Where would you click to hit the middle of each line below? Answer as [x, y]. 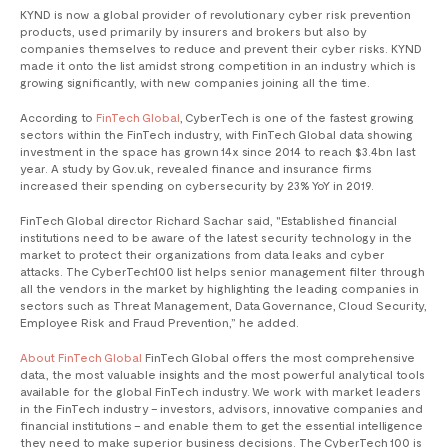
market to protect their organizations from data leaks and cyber [202, 254]
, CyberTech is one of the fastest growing [297, 117]
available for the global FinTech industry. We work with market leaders [220, 391]
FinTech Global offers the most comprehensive [278, 357]
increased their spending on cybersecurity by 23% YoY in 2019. [197, 185]
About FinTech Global [81, 357]
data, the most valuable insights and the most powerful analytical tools [222, 374]
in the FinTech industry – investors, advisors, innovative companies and [221, 408]
